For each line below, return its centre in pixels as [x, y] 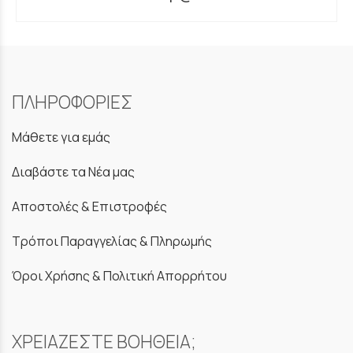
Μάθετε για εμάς [61, 137]
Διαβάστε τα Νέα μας [73, 171]
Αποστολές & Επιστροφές [89, 206]
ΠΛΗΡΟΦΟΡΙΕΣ [72, 102]
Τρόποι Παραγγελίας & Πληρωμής [112, 242]
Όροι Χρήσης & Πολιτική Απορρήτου [119, 276]
